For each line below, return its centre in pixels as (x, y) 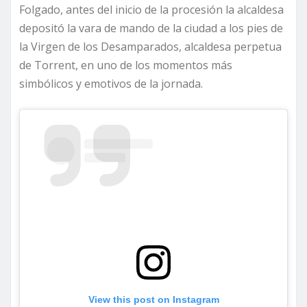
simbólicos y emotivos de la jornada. (111, 84)
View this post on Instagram (153, 300)
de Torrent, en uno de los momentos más (126, 65)
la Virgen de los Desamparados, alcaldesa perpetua (150, 47)
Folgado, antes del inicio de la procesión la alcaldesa (151, 10)
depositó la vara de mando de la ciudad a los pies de (151, 28)
